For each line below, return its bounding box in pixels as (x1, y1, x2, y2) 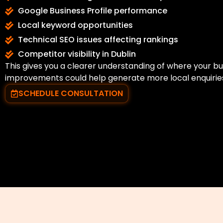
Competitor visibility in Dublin (18, 48, 136, 60)
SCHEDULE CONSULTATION (18, 88, 123, 100)
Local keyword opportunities (18, 19, 133, 31)
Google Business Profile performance (18, 5, 168, 17)
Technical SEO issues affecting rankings (18, 34, 179, 46)
